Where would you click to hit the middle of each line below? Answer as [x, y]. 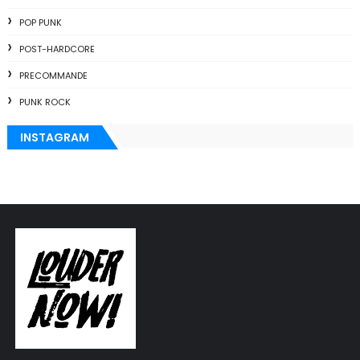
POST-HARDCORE [57, 49]
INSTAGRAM [54, 138]
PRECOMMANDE [53, 76]
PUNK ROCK [45, 102]
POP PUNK [40, 23]
